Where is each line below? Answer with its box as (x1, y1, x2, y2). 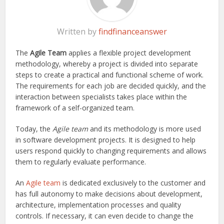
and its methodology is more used (88, 123, 201, 133)
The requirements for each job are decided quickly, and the (15, 80, 206, 90)
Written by (57, 25, 98, 37)
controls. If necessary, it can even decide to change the (15, 210, 194, 220)
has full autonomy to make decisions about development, (15, 188, 203, 198)
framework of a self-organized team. (15, 102, 135, 112)
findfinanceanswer (98, 25, 167, 37)
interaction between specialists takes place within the (15, 91, 187, 101)
